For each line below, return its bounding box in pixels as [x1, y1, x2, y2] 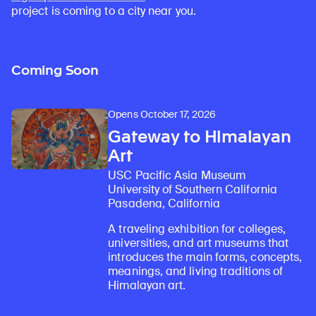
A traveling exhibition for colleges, [108, 221, 286, 237]
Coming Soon [11, 62, 99, 79]
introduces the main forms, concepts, [108, 250, 303, 265]
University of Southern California [108, 182, 277, 197]
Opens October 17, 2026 [108, 108, 216, 121]
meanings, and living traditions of [108, 264, 283, 279]
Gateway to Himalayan [108, 126, 291, 147]
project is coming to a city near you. [11, 3, 196, 18]
